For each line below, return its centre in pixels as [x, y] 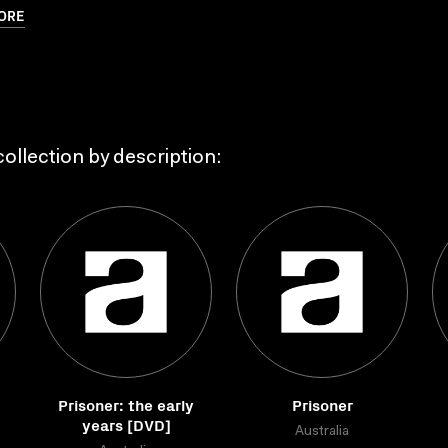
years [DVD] [126, 424]
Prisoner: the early [126, 404]
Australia [322, 432]
